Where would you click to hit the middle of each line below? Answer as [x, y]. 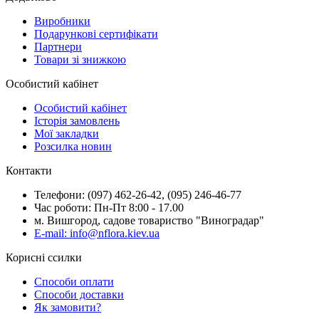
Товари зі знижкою [80, 60]
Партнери [58, 47]
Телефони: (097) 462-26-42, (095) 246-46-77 [138, 195]
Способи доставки [79, 295]
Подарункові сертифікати [96, 34]
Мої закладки [67, 134]
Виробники [62, 21]
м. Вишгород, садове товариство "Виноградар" [149, 221]
